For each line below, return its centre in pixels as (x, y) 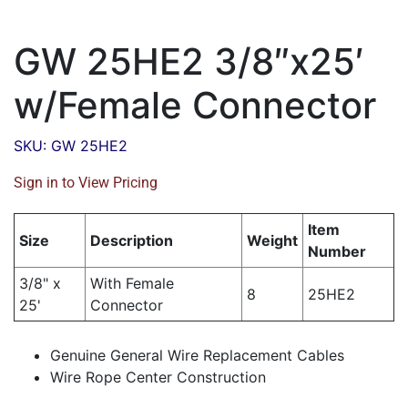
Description (132, 241)
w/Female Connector (195, 106)
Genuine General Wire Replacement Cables (197, 356)
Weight (272, 241)
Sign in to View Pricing (86, 183)
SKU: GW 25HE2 (71, 146)
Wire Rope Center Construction (158, 377)
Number (337, 252)
